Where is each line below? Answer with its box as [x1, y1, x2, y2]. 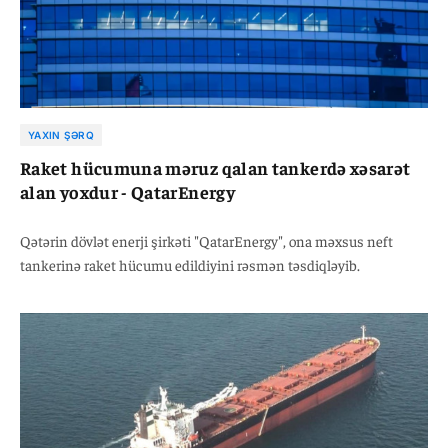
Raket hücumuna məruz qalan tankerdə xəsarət [20, 155, 411, 179]
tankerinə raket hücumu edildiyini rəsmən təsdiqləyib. [20, 254, 360, 274]
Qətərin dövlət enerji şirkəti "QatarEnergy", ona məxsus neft [20, 230, 393, 250]
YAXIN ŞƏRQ [28, 128, 94, 141]
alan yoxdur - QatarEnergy [20, 179, 235, 203]
